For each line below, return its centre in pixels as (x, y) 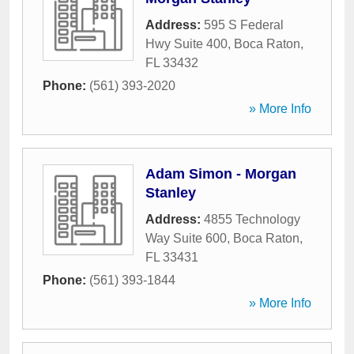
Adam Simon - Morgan (221, 174)
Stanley (171, 193)
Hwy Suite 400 (186, 44)
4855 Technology (252, 219)
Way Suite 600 (186, 238)
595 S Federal (244, 25)
